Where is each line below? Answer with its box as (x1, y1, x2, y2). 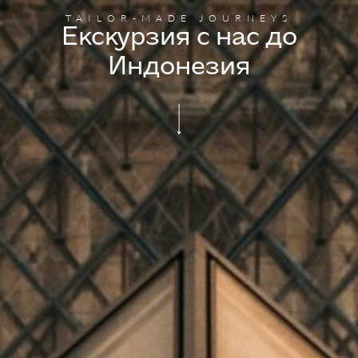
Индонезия (107, 53, 251, 83)
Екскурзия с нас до (61, 23, 297, 54)
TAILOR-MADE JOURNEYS (66, 12, 292, 25)
